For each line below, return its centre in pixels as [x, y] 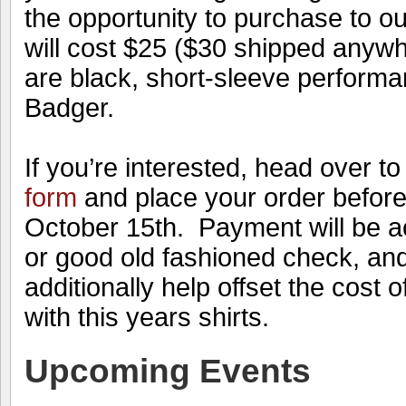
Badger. [69, 107]
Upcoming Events [168, 371]
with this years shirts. [147, 317]
